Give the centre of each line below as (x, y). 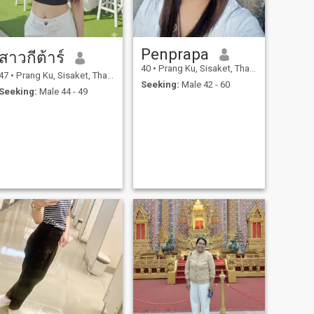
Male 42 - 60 (204, 84)
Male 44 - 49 (62, 91)
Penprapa (175, 54)
